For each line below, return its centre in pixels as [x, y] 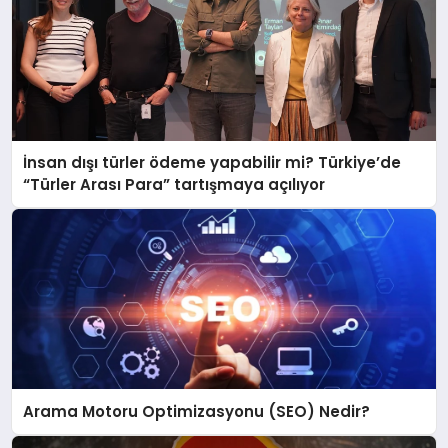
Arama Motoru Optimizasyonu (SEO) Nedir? [197, 411]
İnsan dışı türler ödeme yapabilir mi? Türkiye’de [212, 163]
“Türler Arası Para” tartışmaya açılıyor [174, 185]
